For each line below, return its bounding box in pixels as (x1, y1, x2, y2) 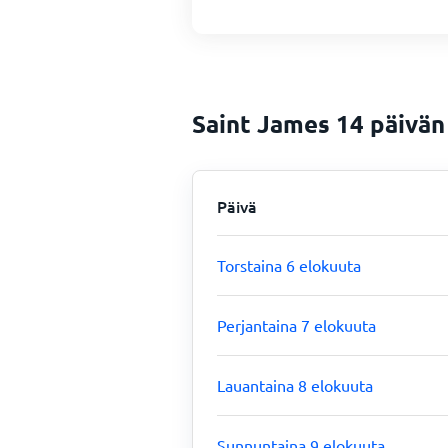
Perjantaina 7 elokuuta (217, 315, 376, 335)
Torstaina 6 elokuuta (217, 255, 361, 275)
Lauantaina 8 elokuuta (217, 375, 373, 395)
